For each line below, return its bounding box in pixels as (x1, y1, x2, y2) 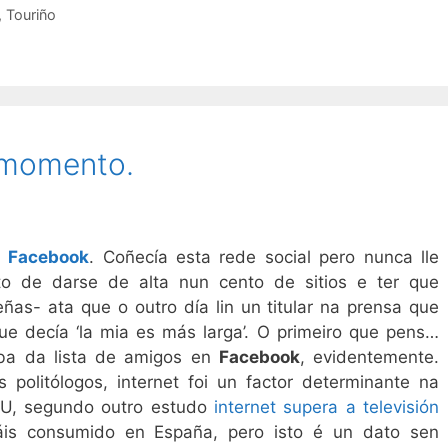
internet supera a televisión (214, 396, 440, 417)
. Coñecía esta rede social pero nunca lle (89, 246, 440, 267)
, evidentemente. (299, 346, 440, 367)
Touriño (5, 6, 56, 24)
